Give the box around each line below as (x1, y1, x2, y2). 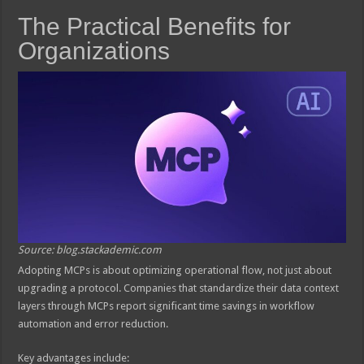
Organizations (18, 37, 171, 65)
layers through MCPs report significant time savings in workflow (18, 300, 315, 313)
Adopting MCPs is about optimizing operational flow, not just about (18, 264, 332, 277)
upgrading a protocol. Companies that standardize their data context (18, 282, 340, 295)
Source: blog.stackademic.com (18, 244, 162, 257)
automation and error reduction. (18, 318, 169, 331)
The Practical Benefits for (18, 13, 292, 41)
